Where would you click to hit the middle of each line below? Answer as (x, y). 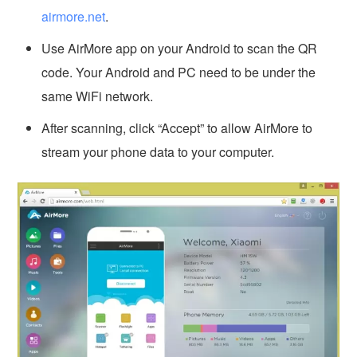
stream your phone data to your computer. (158, 151)
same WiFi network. (98, 96)
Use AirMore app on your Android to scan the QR (180, 48)
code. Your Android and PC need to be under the (179, 72)
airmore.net (74, 16)
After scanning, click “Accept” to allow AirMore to (177, 127)
